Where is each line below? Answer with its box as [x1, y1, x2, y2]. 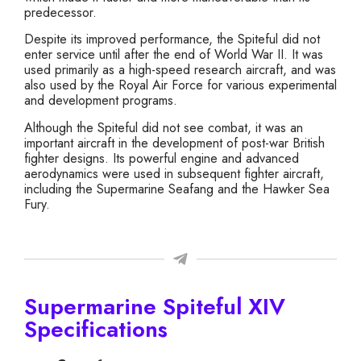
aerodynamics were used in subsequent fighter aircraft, [24, 164, 324, 183]
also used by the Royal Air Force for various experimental [24, 76, 337, 95]
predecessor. [24, 2, 97, 22]
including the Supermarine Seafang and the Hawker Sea [24, 179, 330, 198]
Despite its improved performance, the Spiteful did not [24, 30, 320, 49]
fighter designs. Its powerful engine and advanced [24, 148, 299, 168]
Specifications [24, 312, 168, 346]
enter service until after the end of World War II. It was [24, 45, 323, 64]
